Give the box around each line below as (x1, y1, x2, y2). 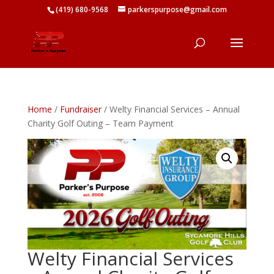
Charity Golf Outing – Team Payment (27, 117, 174, 129)
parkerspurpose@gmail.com (127, 4, 227, 15)
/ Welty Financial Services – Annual (101, 103, 240, 115)
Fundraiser (59, 103, 102, 115)
